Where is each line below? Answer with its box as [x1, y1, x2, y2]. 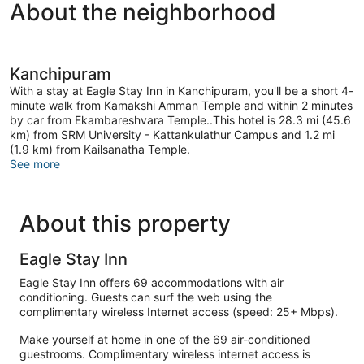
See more [10, 156, 60, 171]
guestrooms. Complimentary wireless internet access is [19, 346, 310, 361]
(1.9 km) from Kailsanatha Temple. [10, 141, 190, 156]
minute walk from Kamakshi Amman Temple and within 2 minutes [10, 97, 353, 112]
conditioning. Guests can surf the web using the [19, 289, 272, 304]
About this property [19, 209, 231, 237]
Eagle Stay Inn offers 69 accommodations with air [19, 275, 284, 289]
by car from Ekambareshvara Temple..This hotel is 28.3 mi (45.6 [10, 112, 351, 127]
